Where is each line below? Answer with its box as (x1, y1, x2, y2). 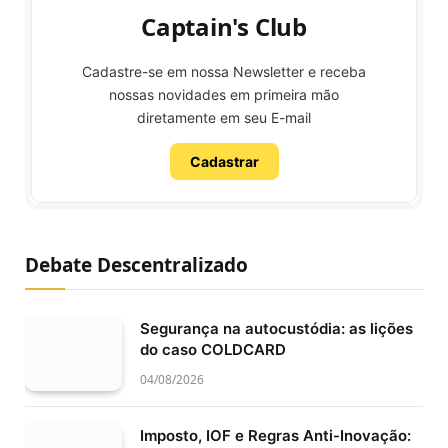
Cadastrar (189, 153, 259, 171)
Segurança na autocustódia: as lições (140, 319, 413, 339)
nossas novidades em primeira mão (109, 86, 339, 104)
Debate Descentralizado (25, 252, 248, 279)
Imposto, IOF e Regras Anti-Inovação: (140, 425, 411, 445)
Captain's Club (141, 10, 307, 44)
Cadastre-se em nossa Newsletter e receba (82, 63, 366, 81)
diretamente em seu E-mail (137, 109, 311, 127)
